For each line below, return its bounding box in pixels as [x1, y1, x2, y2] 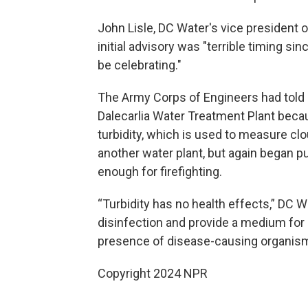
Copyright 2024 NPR [98, 266, 208, 280]
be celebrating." [98, 58, 181, 72]
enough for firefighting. [98, 164, 222, 179]
